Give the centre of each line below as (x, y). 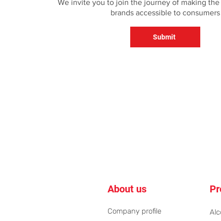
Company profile (134, 211)
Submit (164, 37)
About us (127, 189)
